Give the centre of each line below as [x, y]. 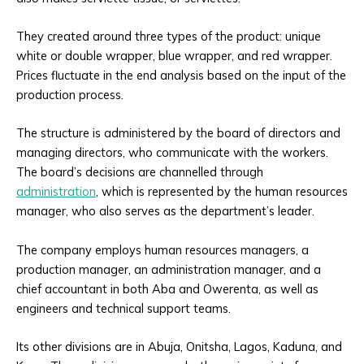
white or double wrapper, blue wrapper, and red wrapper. [174, 56]
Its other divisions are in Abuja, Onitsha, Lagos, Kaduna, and [179, 347]
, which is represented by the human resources [222, 192]
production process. [70, 95]
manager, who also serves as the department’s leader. [165, 211]
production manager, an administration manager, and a [169, 269]
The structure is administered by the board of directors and [178, 133]
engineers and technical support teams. [123, 308]
